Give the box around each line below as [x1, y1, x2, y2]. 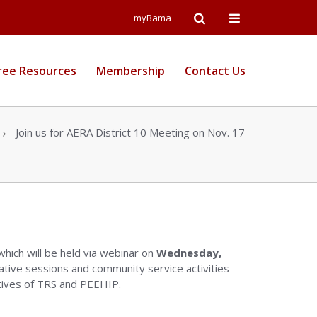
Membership [96, 63, 165, 79]
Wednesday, [156, 246, 221, 260]
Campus [229, 42, 264, 56]
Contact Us [185, 63, 246, 79]
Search [193, 42, 224, 56]
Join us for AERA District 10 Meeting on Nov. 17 [16, 125, 245, 139]
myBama [134, 11, 171, 24]
